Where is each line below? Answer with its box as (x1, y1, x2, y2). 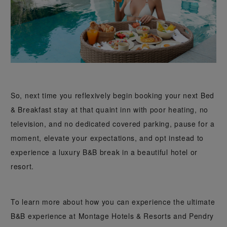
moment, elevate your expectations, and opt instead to (11, 132, 204, 143)
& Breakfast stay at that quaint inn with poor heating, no (11, 104, 208, 115)
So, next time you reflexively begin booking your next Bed (11, 90, 214, 100)
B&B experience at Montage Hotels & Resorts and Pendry (11, 210, 214, 221)
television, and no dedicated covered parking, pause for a (11, 118, 215, 129)
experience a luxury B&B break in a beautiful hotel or (11, 146, 198, 157)
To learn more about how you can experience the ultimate (11, 196, 215, 207)
